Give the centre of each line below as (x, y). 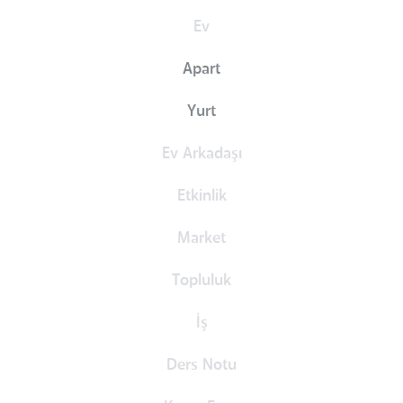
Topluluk (201, 280)
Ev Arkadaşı (201, 153)
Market (201, 238)
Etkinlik (201, 196)
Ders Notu (201, 365)
